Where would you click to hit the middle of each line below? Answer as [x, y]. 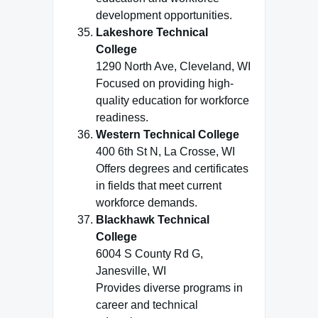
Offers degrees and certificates [172, 169]
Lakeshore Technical [152, 32]
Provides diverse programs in [169, 288]
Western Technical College [168, 135]
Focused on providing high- [165, 83]
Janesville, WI [131, 271]
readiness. [122, 117]
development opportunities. [164, 15]
